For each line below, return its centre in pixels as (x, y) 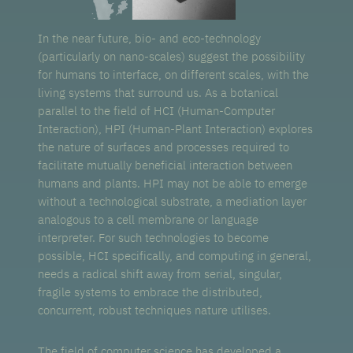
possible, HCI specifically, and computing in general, (175, 255)
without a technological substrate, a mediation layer (173, 201)
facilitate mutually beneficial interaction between (165, 165)
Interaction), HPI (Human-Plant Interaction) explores (176, 128)
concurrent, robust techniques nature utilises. (155, 310)
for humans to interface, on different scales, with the (174, 74)
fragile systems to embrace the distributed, (150, 292)
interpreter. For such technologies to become (154, 237)
